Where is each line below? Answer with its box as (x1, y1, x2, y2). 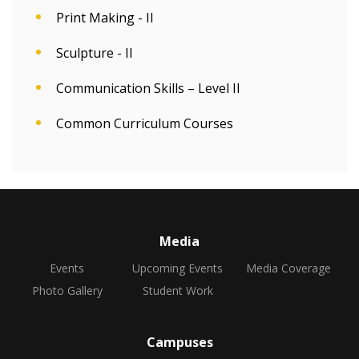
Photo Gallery (31, 283, 103, 298)
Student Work (142, 283, 213, 298)
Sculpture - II (56, 44, 133, 62)
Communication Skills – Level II (56, 79, 240, 97)
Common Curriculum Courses (56, 115, 233, 132)
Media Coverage (245, 260, 331, 276)
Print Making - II (56, 9, 154, 26)
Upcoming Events (132, 260, 224, 276)
